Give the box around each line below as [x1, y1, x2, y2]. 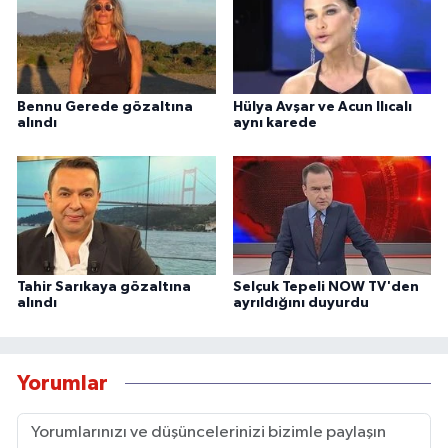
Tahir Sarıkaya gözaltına [17, 280, 191, 295]
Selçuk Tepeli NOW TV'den [232, 280, 419, 295]
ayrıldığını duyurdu [232, 296, 369, 311]
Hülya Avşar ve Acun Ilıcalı [232, 99, 412, 114]
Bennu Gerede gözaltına [17, 99, 193, 114]
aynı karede [232, 115, 317, 130]
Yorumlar [17, 372, 108, 394]
